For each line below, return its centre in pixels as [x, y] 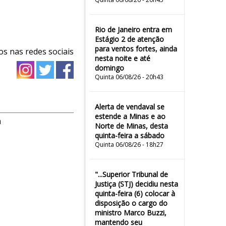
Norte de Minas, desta [131, 126]
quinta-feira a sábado [130, 135]
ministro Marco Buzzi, [131, 213]
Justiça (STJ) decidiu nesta [136, 184]
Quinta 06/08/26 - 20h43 [129, 77]
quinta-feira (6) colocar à [135, 193]
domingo [109, 68]
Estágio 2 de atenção [129, 39]
